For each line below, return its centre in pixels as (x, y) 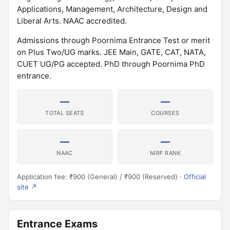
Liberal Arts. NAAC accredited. (72, 21)
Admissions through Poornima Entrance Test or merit (113, 40)
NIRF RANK (165, 153)
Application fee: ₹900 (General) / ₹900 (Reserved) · (100, 177)
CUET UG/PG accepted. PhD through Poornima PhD (111, 64)
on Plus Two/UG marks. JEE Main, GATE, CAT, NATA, (111, 52)
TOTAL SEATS (65, 113)
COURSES (165, 113)
